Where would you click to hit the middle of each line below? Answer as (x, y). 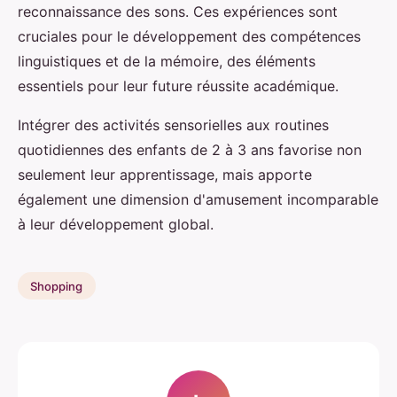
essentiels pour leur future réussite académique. (178, 86)
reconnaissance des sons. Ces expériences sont (178, 11)
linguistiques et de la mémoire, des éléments (167, 61)
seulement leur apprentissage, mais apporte (165, 174)
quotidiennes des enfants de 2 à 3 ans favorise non (190, 149)
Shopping (57, 286)
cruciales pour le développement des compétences (189, 36)
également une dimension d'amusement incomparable (198, 199)
